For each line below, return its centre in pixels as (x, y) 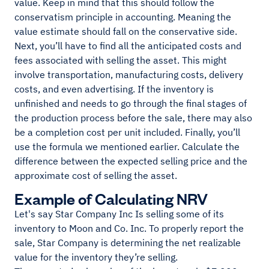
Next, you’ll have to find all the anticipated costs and (128, 46)
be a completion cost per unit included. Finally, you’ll (127, 132)
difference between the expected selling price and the (131, 161)
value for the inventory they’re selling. (97, 257)
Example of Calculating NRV (111, 198)
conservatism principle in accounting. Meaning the (123, 17)
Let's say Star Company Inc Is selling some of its (119, 214)
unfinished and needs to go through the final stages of (131, 104)
